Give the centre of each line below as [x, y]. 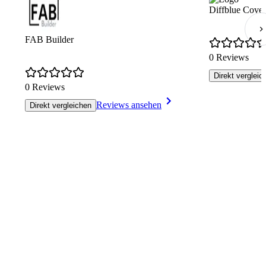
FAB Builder [49, 40]
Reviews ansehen [129, 105]
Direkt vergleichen [61, 106]
